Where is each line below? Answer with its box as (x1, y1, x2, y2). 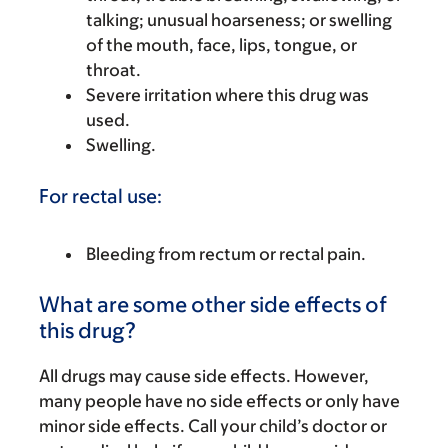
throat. (86, 60, 141, 80)
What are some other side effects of (39, 292, 387, 317)
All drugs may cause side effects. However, (39, 366, 369, 386)
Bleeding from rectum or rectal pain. (86, 244, 366, 264)
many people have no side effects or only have (39, 391, 400, 411)
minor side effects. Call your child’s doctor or (39, 416, 387, 436)
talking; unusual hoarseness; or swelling (86, 10, 392, 30)
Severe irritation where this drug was (86, 85, 369, 105)
